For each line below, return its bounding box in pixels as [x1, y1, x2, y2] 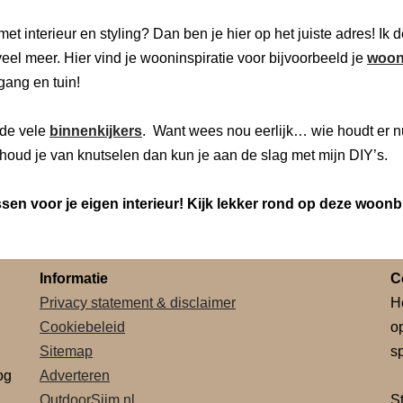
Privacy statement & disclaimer [40, 295, 236, 310]
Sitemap [40, 344, 93, 359]
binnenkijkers [49, 123, 142, 139]
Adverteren [40, 368, 110, 383]
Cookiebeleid [40, 319, 125, 335]
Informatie [40, 271, 108, 286]
